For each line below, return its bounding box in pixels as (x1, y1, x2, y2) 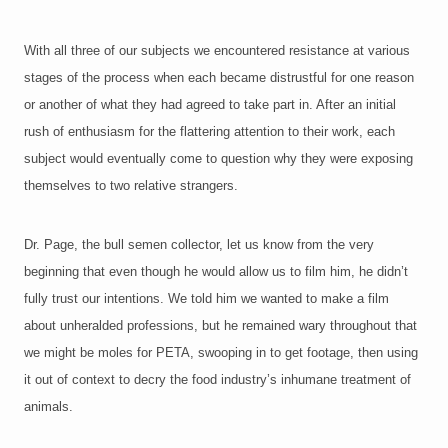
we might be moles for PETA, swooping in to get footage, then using (24, 345, 418, 361)
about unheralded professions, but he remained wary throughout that (24, 318, 417, 334)
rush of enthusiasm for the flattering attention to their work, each (24, 124, 395, 140)
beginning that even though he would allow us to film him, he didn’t (24, 264, 408, 280)
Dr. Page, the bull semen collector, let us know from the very (24, 237, 374, 253)
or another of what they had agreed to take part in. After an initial (24, 97, 396, 113)
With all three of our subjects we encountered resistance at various (24, 43, 410, 59)
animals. (24, 399, 73, 415)
